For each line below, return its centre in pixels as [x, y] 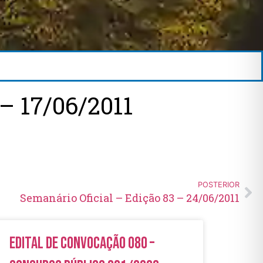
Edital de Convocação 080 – [82, 243]
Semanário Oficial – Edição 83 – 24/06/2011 [130, 198]
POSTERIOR [219, 184]
